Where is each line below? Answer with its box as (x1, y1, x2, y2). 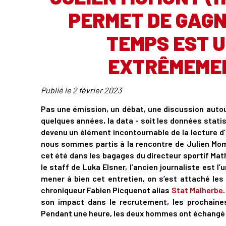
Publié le (40, 85, 73, 95)
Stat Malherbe (171, 185, 223, 195)
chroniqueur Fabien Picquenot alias (40, 185, 172, 195)
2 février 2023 (72, 85, 122, 95)
